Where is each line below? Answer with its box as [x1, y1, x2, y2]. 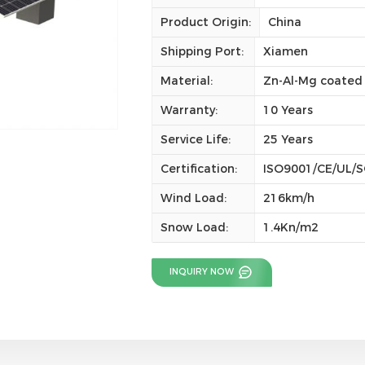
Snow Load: [160, 219, 228, 235]
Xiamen [263, 43, 309, 59]
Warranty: [160, 102, 218, 117]
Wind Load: [160, 190, 226, 205]
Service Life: [160, 131, 231, 147]
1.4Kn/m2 [263, 219, 319, 235]
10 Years [263, 102, 314, 117]
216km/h [263, 190, 315, 205]
